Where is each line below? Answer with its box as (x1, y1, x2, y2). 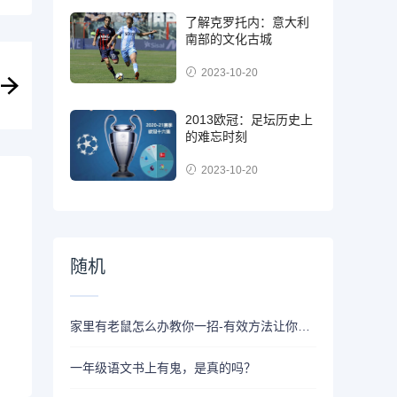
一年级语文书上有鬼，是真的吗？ (70, 360, 257, 375)
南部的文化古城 (185, 31, 273, 46)
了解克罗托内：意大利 (185, 14, 310, 29)
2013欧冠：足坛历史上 (185, 112, 314, 127)
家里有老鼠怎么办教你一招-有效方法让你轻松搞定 (298, 318, 311, 333)
